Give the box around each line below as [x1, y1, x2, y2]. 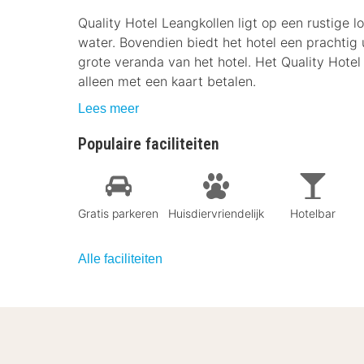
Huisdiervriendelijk [168, 206, 264, 220]
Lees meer [78, 102, 139, 115]
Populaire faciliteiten [78, 134, 219, 154]
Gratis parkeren [78, 206, 158, 220]
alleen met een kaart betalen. [78, 73, 256, 89]
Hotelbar [290, 206, 336, 220]
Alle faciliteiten [78, 251, 162, 266]
